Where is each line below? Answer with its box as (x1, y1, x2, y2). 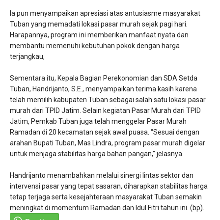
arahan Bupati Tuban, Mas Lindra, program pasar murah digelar (10, 138, 205, 147)
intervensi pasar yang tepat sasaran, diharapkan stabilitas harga (10, 182, 208, 190)
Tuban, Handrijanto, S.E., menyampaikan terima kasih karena (10, 84, 197, 93)
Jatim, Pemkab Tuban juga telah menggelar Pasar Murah (10, 117, 187, 125)
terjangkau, (10, 52, 45, 60)
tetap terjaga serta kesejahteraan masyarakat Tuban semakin (10, 192, 202, 201)
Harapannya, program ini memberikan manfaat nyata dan (10, 30, 189, 39)
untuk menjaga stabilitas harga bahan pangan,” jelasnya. (10, 149, 185, 158)
